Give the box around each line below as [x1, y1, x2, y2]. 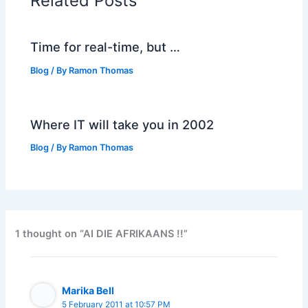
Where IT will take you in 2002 [30, 116, 214, 132]
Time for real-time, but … [30, 39, 181, 55]
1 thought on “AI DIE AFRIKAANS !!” [15, 227, 188, 240]
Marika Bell [62, 284, 115, 296]
